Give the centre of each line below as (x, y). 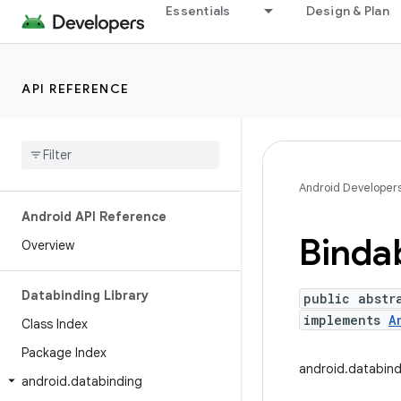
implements (346, 320)
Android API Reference (94, 217)
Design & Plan (347, 11)
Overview (48, 245)
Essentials (198, 11)
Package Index (64, 353)
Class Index (55, 324)
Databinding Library (85, 295)
